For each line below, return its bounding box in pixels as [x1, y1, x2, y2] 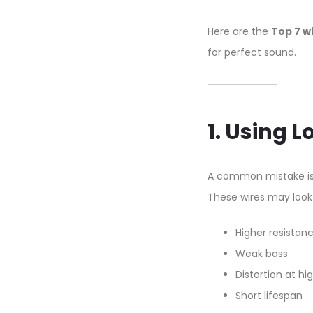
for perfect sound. [208, 45, 296, 59]
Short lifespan [235, 289, 303, 303]
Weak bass [235, 247, 288, 261]
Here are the [208, 24, 271, 38]
